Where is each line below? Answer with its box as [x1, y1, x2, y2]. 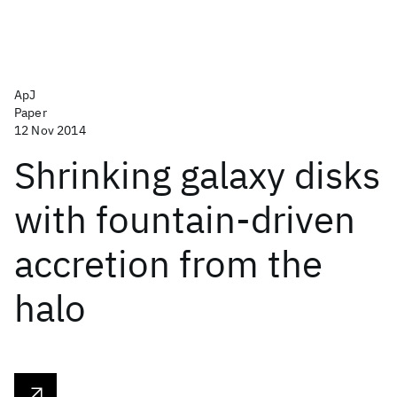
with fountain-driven [14, 195, 355, 244]
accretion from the [14, 239, 323, 288]
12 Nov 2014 [14, 122, 86, 138]
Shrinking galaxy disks [14, 151, 380, 199]
